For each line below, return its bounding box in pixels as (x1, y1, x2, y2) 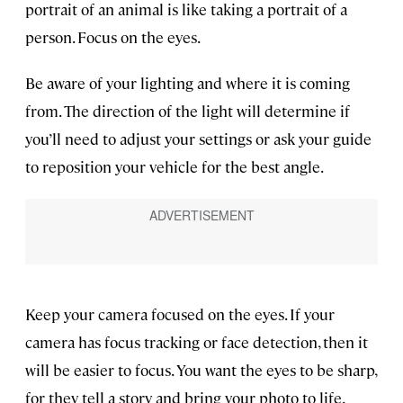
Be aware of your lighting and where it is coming (25, 73, 350, 94)
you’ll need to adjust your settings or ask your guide (25, 129, 372, 149)
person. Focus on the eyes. (25, 27, 201, 48)
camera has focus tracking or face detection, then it (25, 331, 368, 352)
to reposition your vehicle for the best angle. (25, 157, 324, 177)
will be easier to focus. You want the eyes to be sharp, (25, 359, 376, 380)
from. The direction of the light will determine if (25, 101, 350, 121)
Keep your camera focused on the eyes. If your (25, 303, 335, 324)
